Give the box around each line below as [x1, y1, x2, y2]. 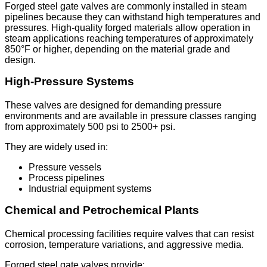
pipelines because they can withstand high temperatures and [5, 12, 260, 23]
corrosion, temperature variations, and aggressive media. [5, 240, 244, 250]
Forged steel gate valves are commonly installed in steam [5, 1, 247, 12]
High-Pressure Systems [5, 75, 134, 88]
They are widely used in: [5, 142, 108, 153]
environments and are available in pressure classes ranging [5, 111, 256, 122]
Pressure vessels [29, 162, 101, 173]
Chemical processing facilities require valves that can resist [5, 229, 254, 240]
